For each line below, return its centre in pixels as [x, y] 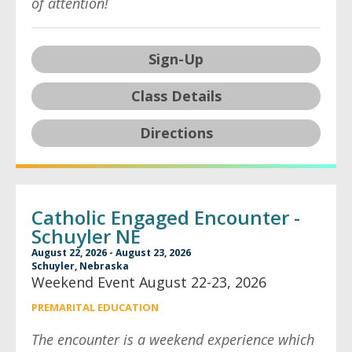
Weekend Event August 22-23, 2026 [149, 282]
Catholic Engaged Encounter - [166, 217]
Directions [176, 133]
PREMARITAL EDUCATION [95, 307]
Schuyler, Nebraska [80, 266]
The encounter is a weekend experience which [173, 339]
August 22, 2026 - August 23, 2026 [111, 253]
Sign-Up [176, 59]
